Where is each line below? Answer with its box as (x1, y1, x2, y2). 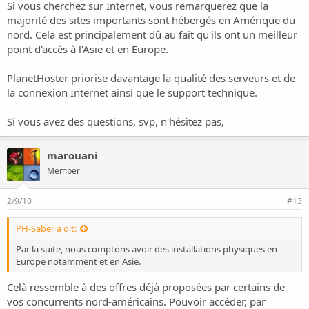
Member (47, 164, 80, 177)
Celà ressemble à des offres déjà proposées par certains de (7, 280, 285, 294)
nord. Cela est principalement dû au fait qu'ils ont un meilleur (7, 27, 297, 41)
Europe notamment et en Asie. (16, 255, 141, 268)
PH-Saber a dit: (16, 221, 77, 235)
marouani (47, 148, 98, 162)
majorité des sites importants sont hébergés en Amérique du (7, 12, 295, 27)
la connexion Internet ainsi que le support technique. (7, 85, 257, 99)
